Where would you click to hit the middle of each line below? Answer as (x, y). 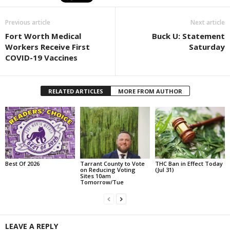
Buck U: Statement (188, 36)
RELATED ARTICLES (75, 91)
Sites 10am (95, 176)
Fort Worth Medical (43, 36)
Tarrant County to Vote (112, 164)
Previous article (28, 22)
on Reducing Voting (108, 170)
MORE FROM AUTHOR (150, 91)
